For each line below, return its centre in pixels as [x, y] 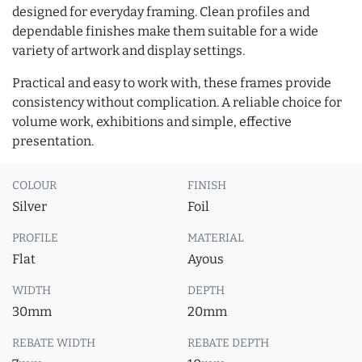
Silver [29, 206]
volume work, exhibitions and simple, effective [152, 122]
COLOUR [34, 185]
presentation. [53, 141]
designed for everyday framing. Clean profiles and [161, 12]
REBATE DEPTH [228, 343]
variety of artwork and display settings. [128, 51]
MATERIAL [216, 238]
